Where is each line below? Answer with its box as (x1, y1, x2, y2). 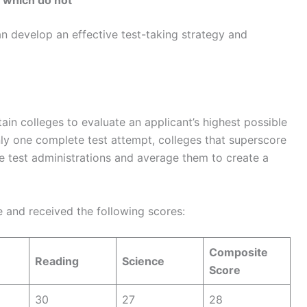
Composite (209, 245, 268, 260)
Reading (35, 254, 79, 269)
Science (122, 254, 164, 269)
